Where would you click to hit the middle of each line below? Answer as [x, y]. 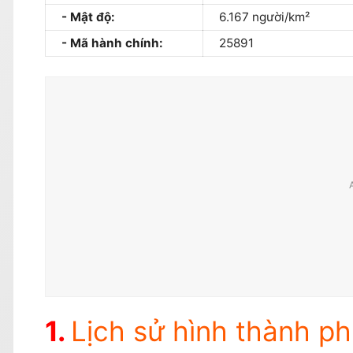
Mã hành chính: [117, 43]
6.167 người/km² [264, 17]
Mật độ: [93, 17]
